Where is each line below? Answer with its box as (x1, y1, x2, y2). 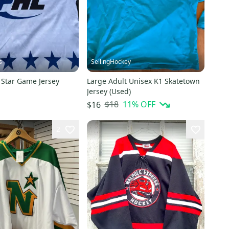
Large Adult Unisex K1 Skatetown (86, 76, 200, 86)
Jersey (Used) (86, 86, 131, 96)
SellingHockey (90, 57, 131, 66)
